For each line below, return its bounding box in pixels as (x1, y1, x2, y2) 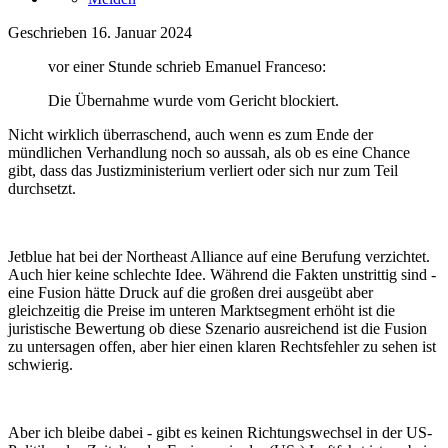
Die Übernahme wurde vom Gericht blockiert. (48, 92, 339, 110)
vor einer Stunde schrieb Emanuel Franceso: (48, 58, 326, 76)
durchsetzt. (8, 180, 80, 198)
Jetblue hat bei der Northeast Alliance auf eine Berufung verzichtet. (8, 248, 430, 266)
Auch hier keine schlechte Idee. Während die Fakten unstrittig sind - (8, 266, 436, 284)
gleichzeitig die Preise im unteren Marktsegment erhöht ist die (8, 302, 395, 320)
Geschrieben (8, 24, 91, 42)
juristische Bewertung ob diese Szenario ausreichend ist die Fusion (8, 320, 427, 338)
